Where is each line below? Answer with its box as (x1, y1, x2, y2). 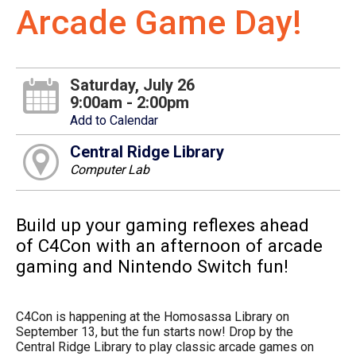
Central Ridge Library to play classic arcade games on (16, 339, 314, 354)
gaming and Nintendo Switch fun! (16, 256, 288, 277)
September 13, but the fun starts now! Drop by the (16, 323, 293, 339)
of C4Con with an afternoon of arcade (16, 235, 323, 257)
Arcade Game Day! (16, 2, 302, 42)
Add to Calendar (69, 113, 158, 128)
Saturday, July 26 (69, 75, 195, 95)
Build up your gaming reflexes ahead (16, 215, 309, 236)
